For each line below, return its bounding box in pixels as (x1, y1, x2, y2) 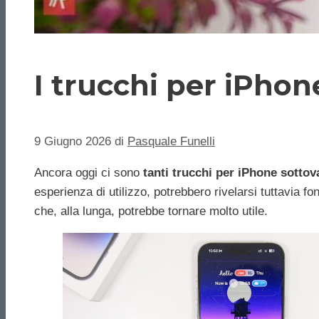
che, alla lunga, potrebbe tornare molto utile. (34, 204, 268, 219)
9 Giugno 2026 (34, 135, 111, 149)
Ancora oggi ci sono (34, 166, 143, 180)
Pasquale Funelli (127, 135, 215, 149)
